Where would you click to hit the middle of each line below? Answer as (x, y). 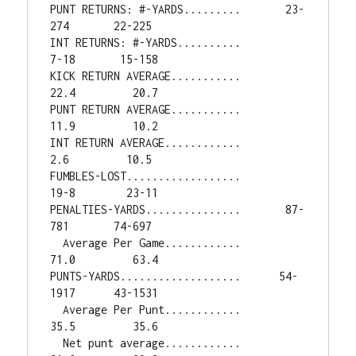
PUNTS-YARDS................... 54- (174, 276)
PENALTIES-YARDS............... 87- (178, 209)
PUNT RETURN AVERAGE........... (146, 109)
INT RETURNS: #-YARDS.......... (146, 43)
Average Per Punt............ (57, 310)
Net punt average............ (57, 343)
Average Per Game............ (57, 243)
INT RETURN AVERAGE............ (146, 143)
